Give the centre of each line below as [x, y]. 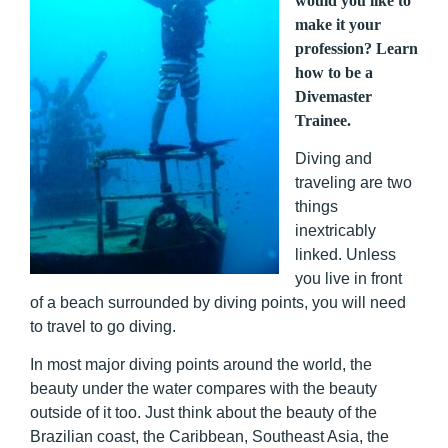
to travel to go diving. [103, 326]
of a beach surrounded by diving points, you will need [218, 302]
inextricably [335, 230]
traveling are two [353, 182]
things [316, 206]
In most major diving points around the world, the [201, 365]
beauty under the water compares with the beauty [203, 389]
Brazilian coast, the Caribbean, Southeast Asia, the [209, 437]
